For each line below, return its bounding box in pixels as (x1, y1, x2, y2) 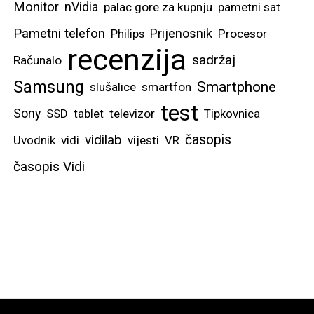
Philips (111, 27, 144, 41)
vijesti (128, 133, 159, 148)
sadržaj (192, 53, 235, 69)
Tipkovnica (204, 107, 260, 121)
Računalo (13, 53, 62, 68)
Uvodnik (13, 133, 55, 148)
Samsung (13, 77, 84, 97)
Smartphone (197, 78, 276, 96)
